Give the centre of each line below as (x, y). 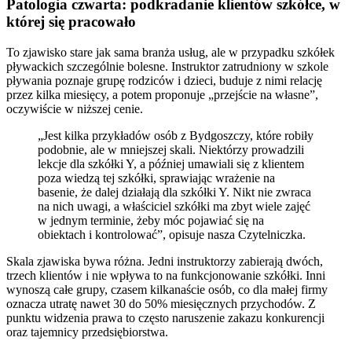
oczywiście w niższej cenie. (75, 109)
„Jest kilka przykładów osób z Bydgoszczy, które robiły (176, 136)
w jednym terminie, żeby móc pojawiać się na (151, 221)
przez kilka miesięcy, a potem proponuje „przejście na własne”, (162, 95)
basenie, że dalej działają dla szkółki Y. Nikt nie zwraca (174, 192)
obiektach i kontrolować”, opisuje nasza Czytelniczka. (172, 235)
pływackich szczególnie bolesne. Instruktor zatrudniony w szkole (167, 67)
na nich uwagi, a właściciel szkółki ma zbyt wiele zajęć (174, 207)
